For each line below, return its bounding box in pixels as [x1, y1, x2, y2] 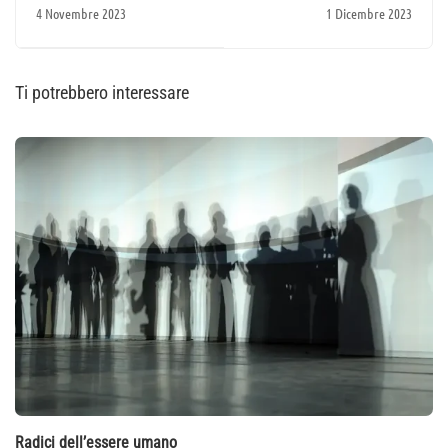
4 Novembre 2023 [36, 4, 126, 23]
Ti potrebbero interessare [15, 82, 189, 104]
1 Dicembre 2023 [326, 4, 412, 23]
